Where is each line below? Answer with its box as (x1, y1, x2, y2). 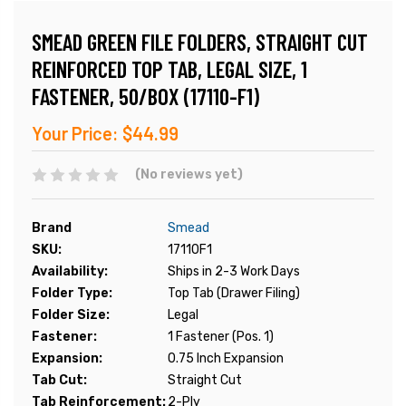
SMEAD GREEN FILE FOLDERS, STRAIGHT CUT (32, 28, 368, 56)
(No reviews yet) (134, 167, 243, 183)
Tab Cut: (32, 372, 87, 389)
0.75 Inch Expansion (168, 351, 284, 367)
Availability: (32, 264, 108, 280)
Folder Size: (32, 307, 110, 324)
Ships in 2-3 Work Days (168, 264, 300, 280)
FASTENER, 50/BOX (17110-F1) (32, 82, 259, 111)
